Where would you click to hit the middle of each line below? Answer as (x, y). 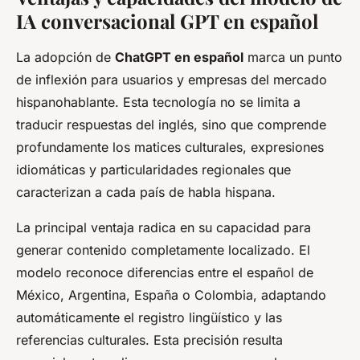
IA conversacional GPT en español (167, 20)
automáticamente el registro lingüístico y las (149, 317)
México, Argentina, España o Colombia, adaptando (171, 295)
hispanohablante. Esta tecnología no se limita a (158, 102)
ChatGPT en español (179, 57)
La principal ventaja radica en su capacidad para (164, 227)
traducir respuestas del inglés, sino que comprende (171, 124)
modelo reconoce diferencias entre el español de (165, 272)
